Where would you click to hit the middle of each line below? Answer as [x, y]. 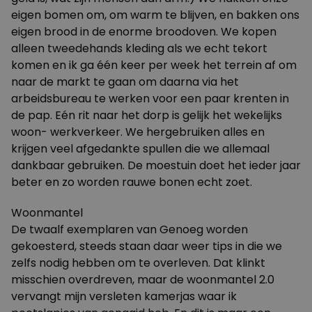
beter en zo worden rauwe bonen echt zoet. [132, 182]
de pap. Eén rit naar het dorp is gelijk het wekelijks [147, 115]
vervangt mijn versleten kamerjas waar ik [124, 296]
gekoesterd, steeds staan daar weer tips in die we [147, 246]
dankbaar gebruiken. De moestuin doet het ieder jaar [156, 165]
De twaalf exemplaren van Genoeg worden [130, 229]
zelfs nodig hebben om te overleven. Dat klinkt [138, 263]
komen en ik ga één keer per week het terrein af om [154, 65]
